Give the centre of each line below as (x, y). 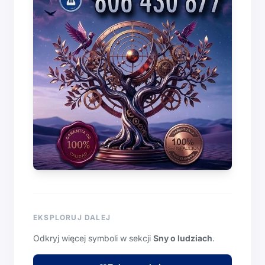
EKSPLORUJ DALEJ (72, 218)
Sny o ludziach (183, 238)
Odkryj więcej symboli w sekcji (93, 238)
